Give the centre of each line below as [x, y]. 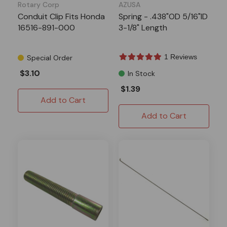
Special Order [50, 58]
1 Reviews [181, 56]
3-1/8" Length [143, 27]
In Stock [141, 73]
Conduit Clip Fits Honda [61, 16]
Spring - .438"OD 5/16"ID [163, 16]
